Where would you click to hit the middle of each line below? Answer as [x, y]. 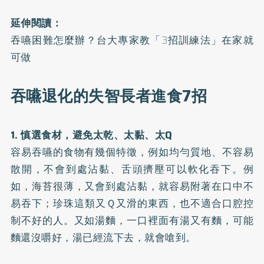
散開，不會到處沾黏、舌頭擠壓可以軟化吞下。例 [132, 169]
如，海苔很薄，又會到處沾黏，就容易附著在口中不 [132, 186]
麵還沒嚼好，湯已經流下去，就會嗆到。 [103, 237]
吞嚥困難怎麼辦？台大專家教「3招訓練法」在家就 [132, 40]
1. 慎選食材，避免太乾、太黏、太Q [91, 135]
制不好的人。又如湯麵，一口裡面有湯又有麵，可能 [132, 220]
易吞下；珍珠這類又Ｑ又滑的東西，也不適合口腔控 [132, 203]
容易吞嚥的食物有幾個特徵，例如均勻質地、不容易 [132, 152]
